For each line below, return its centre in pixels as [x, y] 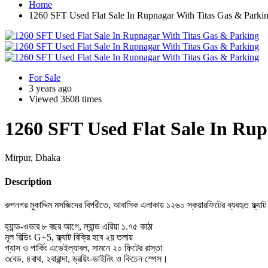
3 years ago [50, 89]
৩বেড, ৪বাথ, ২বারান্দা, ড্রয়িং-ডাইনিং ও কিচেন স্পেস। [88, 258]
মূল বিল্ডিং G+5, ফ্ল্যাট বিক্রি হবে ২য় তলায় [69, 237]
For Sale [45, 78]
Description [28, 181]
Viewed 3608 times [65, 99]
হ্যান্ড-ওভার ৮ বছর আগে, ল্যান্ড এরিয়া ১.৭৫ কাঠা [79, 226]
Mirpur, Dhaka [33, 158]
